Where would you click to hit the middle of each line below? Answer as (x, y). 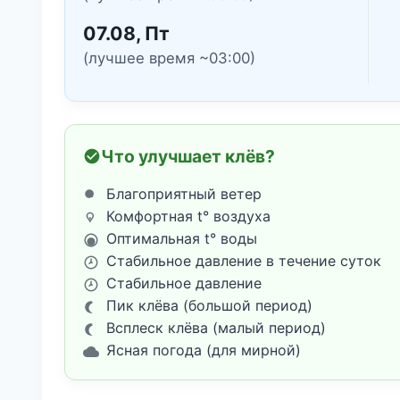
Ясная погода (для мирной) (204, 350)
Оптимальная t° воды (182, 239)
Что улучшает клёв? (188, 157)
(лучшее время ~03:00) (169, 58)
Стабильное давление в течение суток (244, 261)
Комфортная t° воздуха (188, 217)
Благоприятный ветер (184, 194)
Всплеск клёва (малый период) (216, 328)
